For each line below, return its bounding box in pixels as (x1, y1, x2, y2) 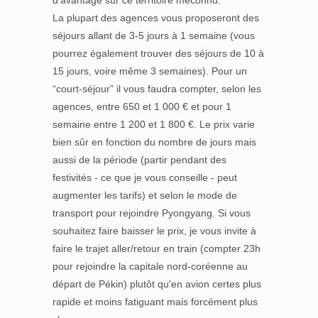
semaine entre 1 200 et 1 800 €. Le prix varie (53, 119, 255, 130)
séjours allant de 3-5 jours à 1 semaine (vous (53, 30, 255, 41)
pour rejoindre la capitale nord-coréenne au (53, 261, 248, 272)
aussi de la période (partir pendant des (53, 154, 226, 165)
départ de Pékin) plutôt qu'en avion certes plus (53, 278, 261, 290)
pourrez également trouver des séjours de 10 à (53, 48, 264, 59)
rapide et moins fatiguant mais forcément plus (53, 296, 258, 307)
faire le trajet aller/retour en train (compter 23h (53, 243, 261, 254)
